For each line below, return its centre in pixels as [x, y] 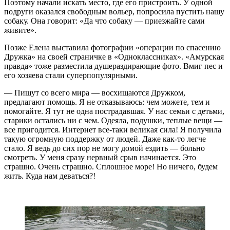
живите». [20, 30]
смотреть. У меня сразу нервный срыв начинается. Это [100, 157]
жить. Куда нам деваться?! [50, 176]
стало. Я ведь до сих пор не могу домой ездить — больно [104, 148]
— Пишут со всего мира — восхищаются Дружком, [95, 92]
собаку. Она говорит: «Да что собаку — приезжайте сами [104, 21]
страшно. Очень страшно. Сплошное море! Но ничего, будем [111, 166]
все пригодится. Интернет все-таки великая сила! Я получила [113, 129]
